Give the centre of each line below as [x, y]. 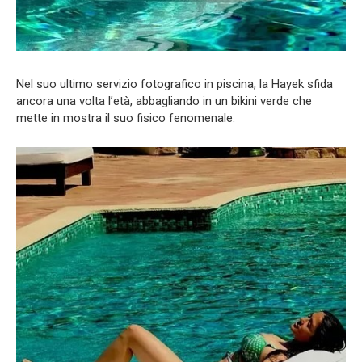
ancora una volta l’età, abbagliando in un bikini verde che [164, 101]
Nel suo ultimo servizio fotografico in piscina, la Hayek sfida [175, 84]
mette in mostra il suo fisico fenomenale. [126, 118]
